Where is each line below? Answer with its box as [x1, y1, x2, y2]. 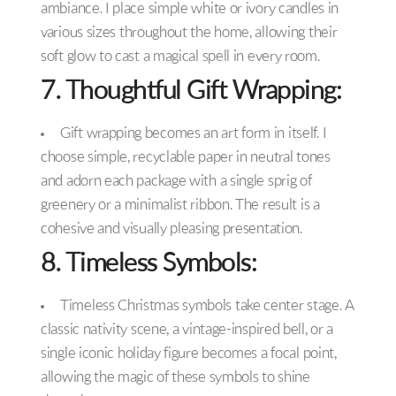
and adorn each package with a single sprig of [41, 174, 312, 190]
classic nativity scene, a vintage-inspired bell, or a [41, 323, 334, 339]
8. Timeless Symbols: [41, 252, 256, 278]
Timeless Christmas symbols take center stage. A [60, 299, 354, 315]
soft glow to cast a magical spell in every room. [41, 49, 320, 65]
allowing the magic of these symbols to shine [41, 370, 310, 386]
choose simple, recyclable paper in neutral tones [41, 150, 331, 166]
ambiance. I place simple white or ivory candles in [41, 2, 339, 18]
